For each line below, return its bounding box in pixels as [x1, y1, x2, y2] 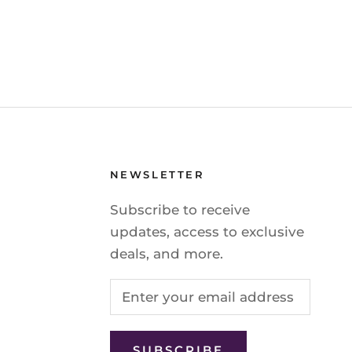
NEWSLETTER [109, 168, 205, 181]
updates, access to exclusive [109, 224, 304, 240]
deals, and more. [109, 246, 223, 262]
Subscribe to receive [109, 202, 250, 218]
